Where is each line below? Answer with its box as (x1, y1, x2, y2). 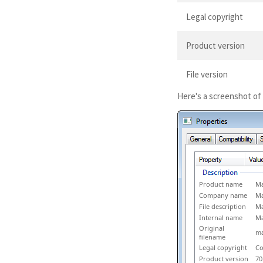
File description (199, 201, 246, 211)
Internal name (199, 213, 242, 222)
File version (186, 68, 228, 80)
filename (199, 232, 225, 241)
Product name (199, 179, 242, 188)
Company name (199, 190, 247, 200)
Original (199, 223, 224, 232)
